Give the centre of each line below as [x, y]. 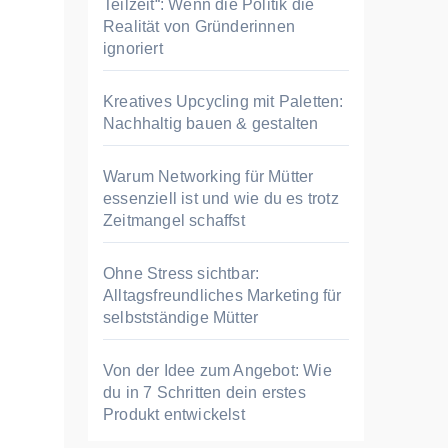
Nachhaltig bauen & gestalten [211, 123]
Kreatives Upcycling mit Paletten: [223, 101]
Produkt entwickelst [174, 414]
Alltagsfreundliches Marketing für [222, 295]
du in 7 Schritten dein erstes [204, 392]
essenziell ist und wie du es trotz [221, 198]
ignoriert [133, 48]
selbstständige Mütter [181, 317]
